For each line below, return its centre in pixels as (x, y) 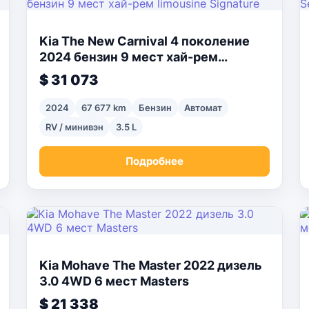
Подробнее (154, 161)
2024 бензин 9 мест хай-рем (129, 57)
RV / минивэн (74, 127)
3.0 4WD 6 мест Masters (114, 281)
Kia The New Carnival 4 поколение (144, 41)
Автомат (203, 108)
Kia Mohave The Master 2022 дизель (151, 265)
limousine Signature (99, 73)
